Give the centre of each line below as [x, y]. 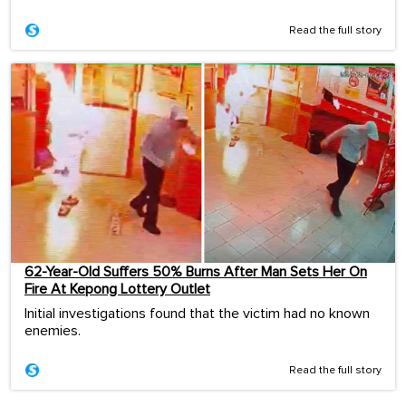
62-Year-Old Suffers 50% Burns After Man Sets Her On [196, 271]
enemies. [53, 330]
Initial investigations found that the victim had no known [197, 313]
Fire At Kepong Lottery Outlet [117, 289]
